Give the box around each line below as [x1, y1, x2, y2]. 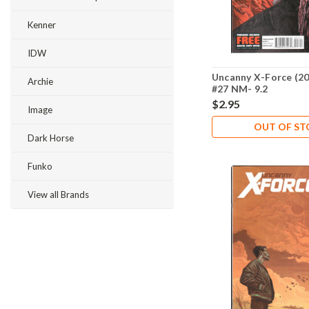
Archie [28, 76, 53, 87]
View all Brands [28, 189, 89, 200]
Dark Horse [28, 132, 74, 143]
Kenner [28, 19, 56, 30]
